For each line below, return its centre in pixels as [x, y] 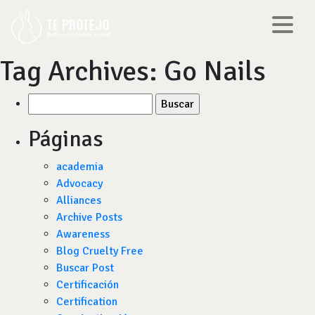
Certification [87, 302]
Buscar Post [85, 268]
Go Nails [215, 71]
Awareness [83, 234]
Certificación [88, 285]
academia [80, 167]
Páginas [66, 139]
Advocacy [79, 184]
